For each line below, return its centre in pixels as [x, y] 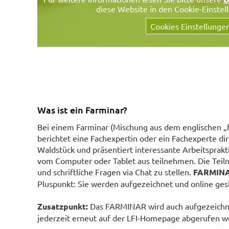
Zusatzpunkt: [63, 206]
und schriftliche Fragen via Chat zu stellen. [115, 171]
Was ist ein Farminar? [82, 110]
